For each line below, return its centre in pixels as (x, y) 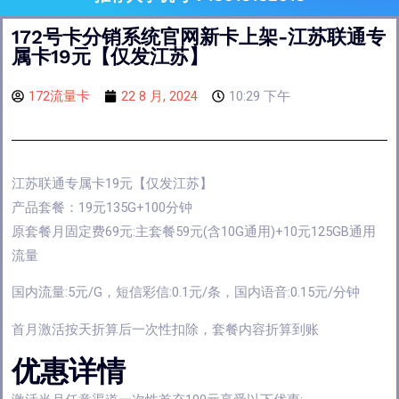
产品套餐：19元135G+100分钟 (102, 207)
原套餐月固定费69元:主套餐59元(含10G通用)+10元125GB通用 (194, 231)
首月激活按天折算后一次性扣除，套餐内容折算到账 (165, 329)
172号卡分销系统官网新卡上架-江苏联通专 (199, 37)
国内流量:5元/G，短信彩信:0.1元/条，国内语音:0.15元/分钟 (186, 293)
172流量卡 (59, 96)
